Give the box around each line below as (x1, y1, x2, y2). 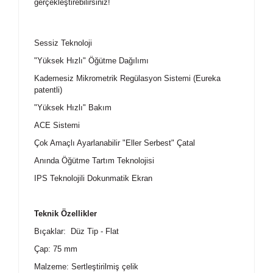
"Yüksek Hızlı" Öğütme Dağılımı (34, 56, 149, 65)
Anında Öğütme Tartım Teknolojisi (34, 156, 154, 165)
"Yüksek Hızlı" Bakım (34, 103, 112, 112)
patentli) (34, 85, 62, 94)
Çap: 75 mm (34, 244, 77, 253)
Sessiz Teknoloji (34, 38, 92, 48)
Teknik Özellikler (34, 209, 97, 218)
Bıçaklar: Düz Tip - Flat (34, 227, 119, 236)
